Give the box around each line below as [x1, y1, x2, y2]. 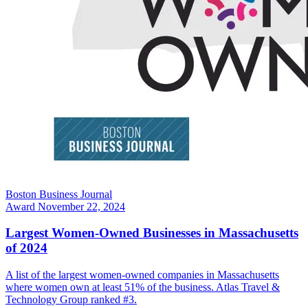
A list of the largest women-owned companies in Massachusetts [5, 269, 279, 281]
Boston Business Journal [5, 188, 112, 200]
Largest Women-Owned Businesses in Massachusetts [5, 225, 298, 241]
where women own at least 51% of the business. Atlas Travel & [5, 281, 280, 294]
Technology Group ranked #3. [5, 294, 137, 306]
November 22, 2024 [38, 200, 125, 212]
